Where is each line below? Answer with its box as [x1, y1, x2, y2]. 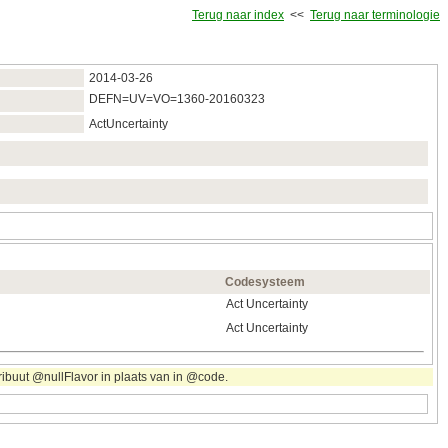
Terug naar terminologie [310, 8, 440, 22]
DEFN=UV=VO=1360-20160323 [89, 92, 265, 107]
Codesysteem [225, 275, 305, 290]
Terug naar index [192, 8, 284, 22]
